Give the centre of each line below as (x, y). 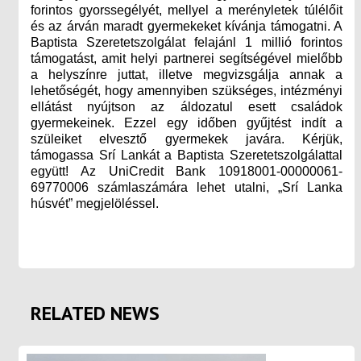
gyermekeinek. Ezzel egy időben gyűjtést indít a (187, 122)
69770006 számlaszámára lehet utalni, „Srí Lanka (187, 187)
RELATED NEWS (95, 313)
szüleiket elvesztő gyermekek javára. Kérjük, (187, 139)
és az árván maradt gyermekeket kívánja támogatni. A (187, 26)
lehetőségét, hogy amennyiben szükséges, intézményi (187, 90)
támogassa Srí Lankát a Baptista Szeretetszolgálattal (187, 155)
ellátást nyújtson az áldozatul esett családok (187, 106)
